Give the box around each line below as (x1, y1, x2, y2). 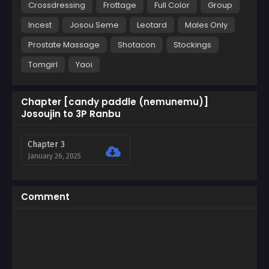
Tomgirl (28, 58, 58, 70)
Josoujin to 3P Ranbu (21, 107, 121, 120)
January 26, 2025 (28, 151, 81, 160)
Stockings (174, 38, 211, 50)
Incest (28, 19, 52, 31)
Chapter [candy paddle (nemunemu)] (21, 95, 208, 108)
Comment (21, 190, 70, 203)
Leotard (137, 19, 167, 31)
